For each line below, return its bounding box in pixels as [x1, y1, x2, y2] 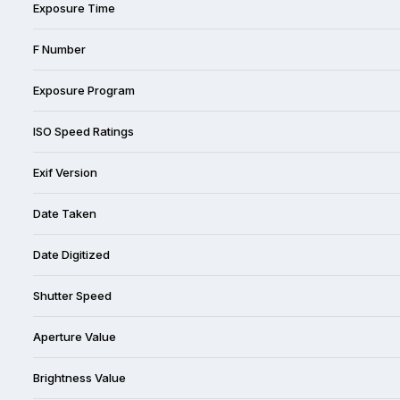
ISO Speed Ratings [33, 123, 134, 138]
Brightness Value [33, 370, 126, 385]
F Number [33, 41, 86, 56]
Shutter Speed [33, 287, 112, 303]
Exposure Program [33, 82, 135, 97]
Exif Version [33, 164, 97, 179]
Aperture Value [33, 329, 116, 344]
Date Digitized [33, 246, 110, 262]
